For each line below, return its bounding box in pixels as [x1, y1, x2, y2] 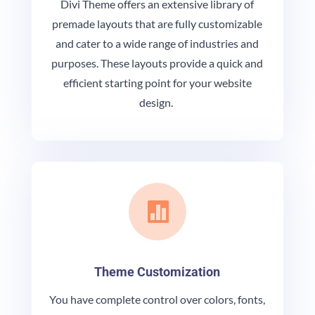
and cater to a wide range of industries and [56, 37, 259, 51]
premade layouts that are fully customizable [52, 17, 263, 31]
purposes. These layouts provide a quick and [51, 56, 264, 70]
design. [139, 96, 176, 110]
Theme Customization [94, 264, 221, 280]
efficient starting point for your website [63, 76, 252, 90]
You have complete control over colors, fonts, [49, 292, 266, 307]
